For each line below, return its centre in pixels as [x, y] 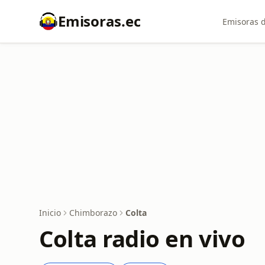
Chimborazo [93, 213]
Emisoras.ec [99, 21]
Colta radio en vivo [142, 238]
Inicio [50, 213]
